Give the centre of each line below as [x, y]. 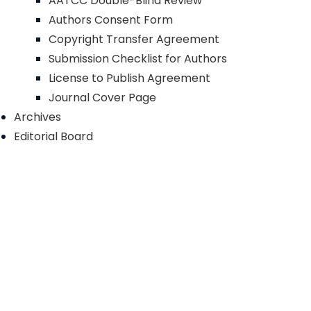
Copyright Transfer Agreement [134, 39]
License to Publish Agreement [129, 78]
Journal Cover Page [102, 98]
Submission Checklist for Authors [138, 59]
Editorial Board [53, 136]
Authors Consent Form [111, 20]
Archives [37, 117]
